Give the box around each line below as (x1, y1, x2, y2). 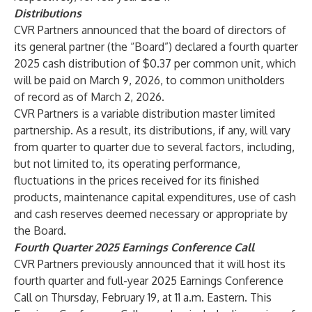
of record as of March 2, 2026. (14, 90, 164, 104)
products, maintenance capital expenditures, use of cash (14, 190, 296, 204)
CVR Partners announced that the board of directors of (14, 23, 286, 37)
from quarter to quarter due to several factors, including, (14, 140, 295, 154)
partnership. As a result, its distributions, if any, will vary (14, 123, 290, 137)
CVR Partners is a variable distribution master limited (14, 107, 275, 120)
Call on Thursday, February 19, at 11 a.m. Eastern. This (14, 290, 272, 304)
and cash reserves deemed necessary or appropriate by (14, 207, 288, 221)
